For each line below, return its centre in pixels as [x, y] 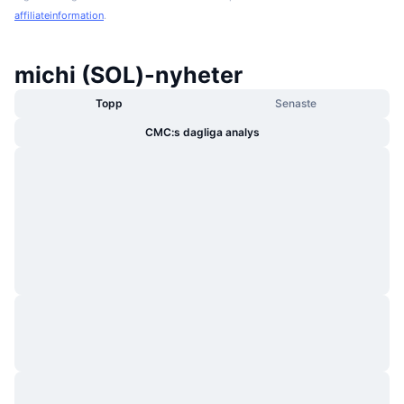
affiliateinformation [59, 15]
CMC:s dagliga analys [202, 132]
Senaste [295, 103]
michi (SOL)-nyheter [129, 74]
